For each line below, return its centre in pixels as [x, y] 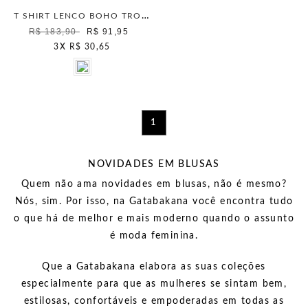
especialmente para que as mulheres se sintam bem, [154, 284]
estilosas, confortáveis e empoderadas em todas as [154, 301]
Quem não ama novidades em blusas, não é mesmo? [154, 184]
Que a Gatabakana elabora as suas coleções [154, 267]
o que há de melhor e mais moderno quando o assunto [154, 219]
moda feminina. [159, 236]
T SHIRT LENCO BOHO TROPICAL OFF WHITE [145, 16]
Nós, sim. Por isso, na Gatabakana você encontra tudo [154, 201]
